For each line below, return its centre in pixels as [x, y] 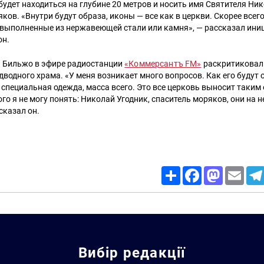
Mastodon [240, 171]
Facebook [219, 171]
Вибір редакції [132, 253]
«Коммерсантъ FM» [163, 64]
